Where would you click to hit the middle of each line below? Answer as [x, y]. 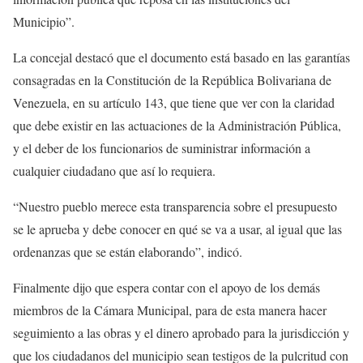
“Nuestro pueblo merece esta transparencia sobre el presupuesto [175, 206]
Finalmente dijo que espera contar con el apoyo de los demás [167, 287]
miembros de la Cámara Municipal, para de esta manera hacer [170, 310]
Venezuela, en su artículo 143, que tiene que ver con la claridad [174, 102]
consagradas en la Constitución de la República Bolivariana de [172, 80]
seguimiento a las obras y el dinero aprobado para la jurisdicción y [181, 333]
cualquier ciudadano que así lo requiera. [114, 171]
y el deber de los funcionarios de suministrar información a [162, 148]
